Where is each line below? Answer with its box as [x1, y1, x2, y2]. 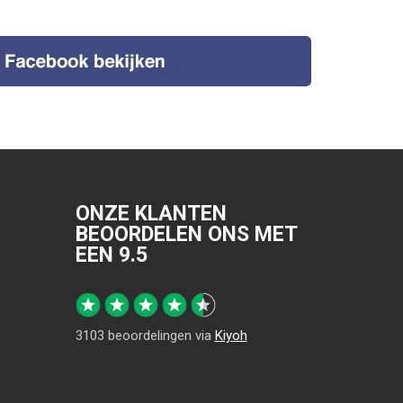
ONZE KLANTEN [75, 201, 227, 226]
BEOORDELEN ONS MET [75, 222, 297, 246]
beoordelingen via [103, 327, 215, 344]
